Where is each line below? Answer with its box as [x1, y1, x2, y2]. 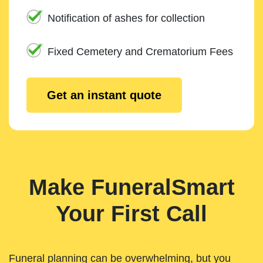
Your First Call [56, 201, 207, 227]
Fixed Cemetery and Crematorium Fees [48, 46, 233, 58]
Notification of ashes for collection [48, 12, 205, 25]
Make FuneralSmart [28, 175, 235, 200]
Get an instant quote [47, 89, 161, 102]
